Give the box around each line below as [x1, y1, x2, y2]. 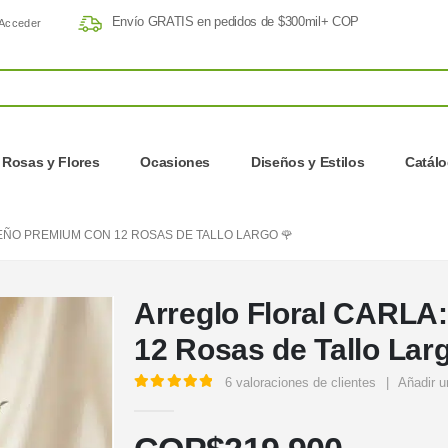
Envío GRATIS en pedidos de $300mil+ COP [107, 14, 359, 30]
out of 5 [163, 393, 220, 407]
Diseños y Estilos [251, 154, 365, 171]
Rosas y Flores [2, 154, 100, 171]
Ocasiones [140, 154, 211, 171]
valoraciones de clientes [232, 375, 377, 391]
